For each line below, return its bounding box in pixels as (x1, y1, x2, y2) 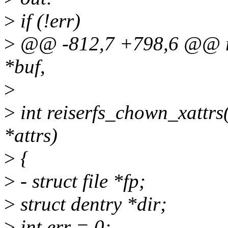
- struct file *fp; (15, 170, 146, 192)
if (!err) (15, 10, 80, 32)
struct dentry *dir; (15, 193, 167, 215)
